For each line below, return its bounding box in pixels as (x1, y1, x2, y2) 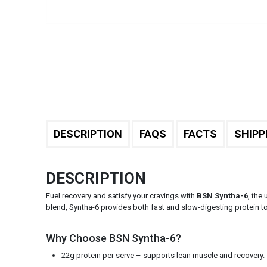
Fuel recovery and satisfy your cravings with (45, 191, 197, 200)
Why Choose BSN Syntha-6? (45, 232, 181, 244)
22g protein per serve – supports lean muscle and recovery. (61, 251, 265, 260)
